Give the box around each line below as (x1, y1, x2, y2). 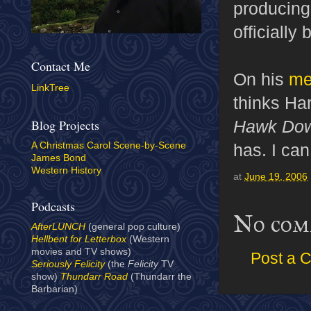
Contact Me (31, 57, 90, 74)
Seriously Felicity (31, 259, 105, 270)
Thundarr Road (60, 271, 128, 283)
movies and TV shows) (31, 246, 131, 258)
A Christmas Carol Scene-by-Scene (31, 140, 186, 151)
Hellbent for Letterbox (31, 234, 126, 245)
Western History (31, 165, 101, 176)
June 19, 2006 (244, 171, 308, 183)
